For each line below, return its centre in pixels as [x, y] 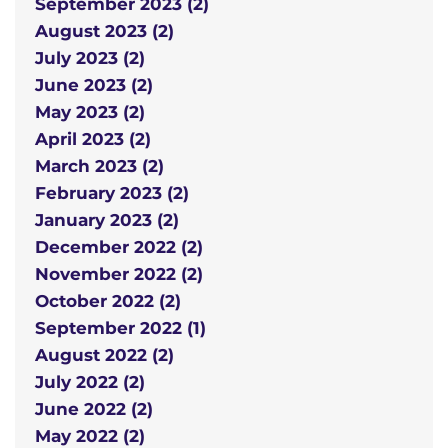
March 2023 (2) [99, 166]
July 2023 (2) [90, 58]
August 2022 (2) [104, 355]
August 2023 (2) [104, 31]
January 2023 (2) [107, 220]
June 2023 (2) [94, 85]
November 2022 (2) [119, 274]
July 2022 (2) [90, 382]
